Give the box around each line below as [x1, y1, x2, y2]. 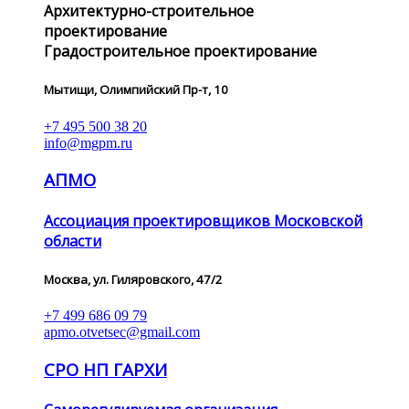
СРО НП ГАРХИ [44, 357, 167, 381]
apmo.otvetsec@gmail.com [44, 323, 200, 340]
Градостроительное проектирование [44, 41, 317, 62]
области [44, 230, 101, 251]
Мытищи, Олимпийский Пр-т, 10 [44, 81, 228, 99]
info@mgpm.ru [44, 134, 132, 151]
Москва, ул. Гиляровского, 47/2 [44, 270, 223, 288]
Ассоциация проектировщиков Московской [44, 210, 362, 231]
